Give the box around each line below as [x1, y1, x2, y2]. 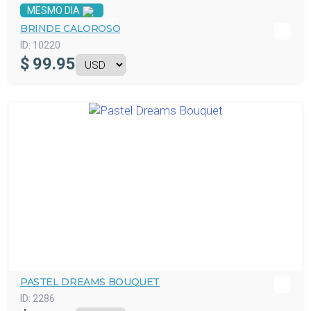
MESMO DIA [27, 5, 80, 16]
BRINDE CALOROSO [20, 22, 121, 35]
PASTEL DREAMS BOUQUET [20, 276, 160, 288]
